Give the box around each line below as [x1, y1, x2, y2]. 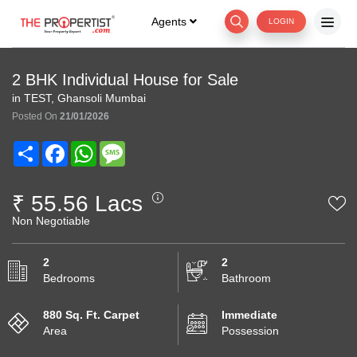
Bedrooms [43, 272, 95, 284]
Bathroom [222, 272, 271, 284]
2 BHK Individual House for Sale [12, 71, 238, 88]
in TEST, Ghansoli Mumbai [12, 92, 146, 104]
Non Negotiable [12, 214, 90, 227]
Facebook [68, 141, 118, 154]
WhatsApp [96, 141, 148, 154]
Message [125, 141, 171, 154]
